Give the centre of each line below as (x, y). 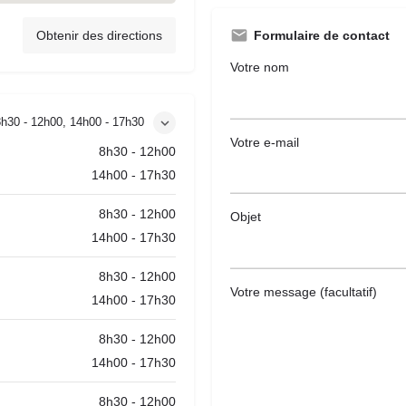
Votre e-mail (265, 142)
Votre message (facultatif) (304, 291)
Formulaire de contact (322, 35)
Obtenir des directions (99, 35)
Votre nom (260, 67)
